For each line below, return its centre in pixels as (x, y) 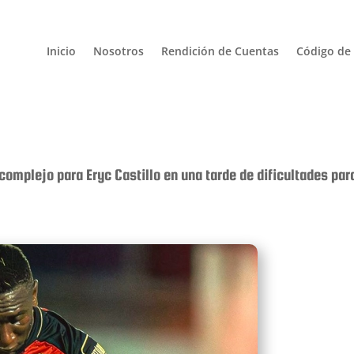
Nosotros (118, 51)
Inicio (61, 51)
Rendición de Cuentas (220, 51)
